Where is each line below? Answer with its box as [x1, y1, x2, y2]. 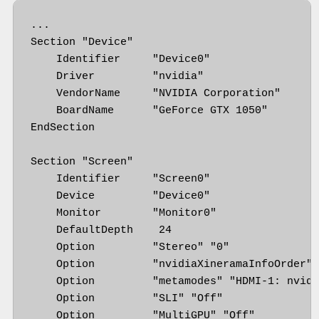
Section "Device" [31, 36, 134, 48]
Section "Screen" [31, 155, 134, 168]
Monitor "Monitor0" [31, 206, 217, 219]
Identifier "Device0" [31, 53, 211, 66]
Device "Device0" [31, 189, 211, 202]
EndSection [31, 121, 95, 134]
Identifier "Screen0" [31, 172, 211, 185]
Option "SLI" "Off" [31, 292, 224, 305]
